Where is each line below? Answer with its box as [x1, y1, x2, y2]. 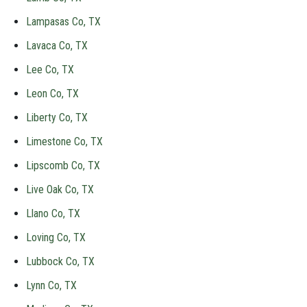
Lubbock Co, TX [26, 255, 95, 268]
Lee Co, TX [26, 63, 74, 76]
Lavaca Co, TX [26, 39, 88, 52]
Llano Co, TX [26, 207, 80, 220]
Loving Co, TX [26, 231, 86, 244]
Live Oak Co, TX [26, 183, 94, 196]
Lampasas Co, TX [26, 15, 101, 28]
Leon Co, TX [26, 87, 79, 100]
